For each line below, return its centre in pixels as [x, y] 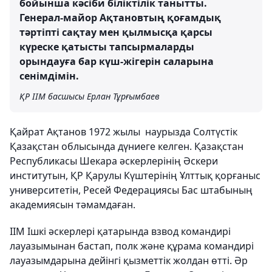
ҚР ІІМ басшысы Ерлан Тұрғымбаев [90, 96]
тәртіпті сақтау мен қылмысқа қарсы [116, 32]
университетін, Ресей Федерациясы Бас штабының [131, 190]
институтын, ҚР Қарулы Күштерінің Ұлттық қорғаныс [135, 175]
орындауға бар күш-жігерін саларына [117, 61]
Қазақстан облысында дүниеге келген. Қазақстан [127, 146]
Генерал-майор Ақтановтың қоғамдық [120, 17]
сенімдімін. [49, 76]
